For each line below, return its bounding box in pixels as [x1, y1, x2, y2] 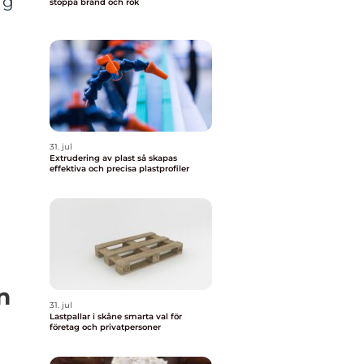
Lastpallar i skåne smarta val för [50, 311, 124, 322]
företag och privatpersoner [50, 322, 161, 332]
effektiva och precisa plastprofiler [50, 163, 189, 174]
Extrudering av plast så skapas [50, 153, 137, 163]
